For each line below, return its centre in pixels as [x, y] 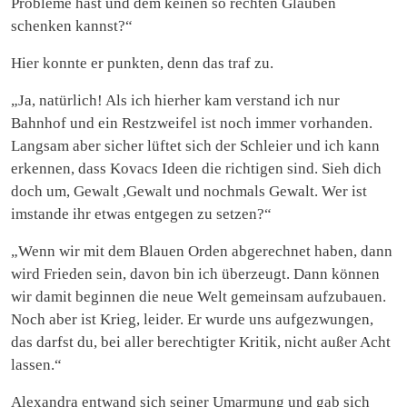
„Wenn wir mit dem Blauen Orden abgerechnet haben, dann [202, 251]
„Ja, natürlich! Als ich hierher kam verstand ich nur [175, 100]
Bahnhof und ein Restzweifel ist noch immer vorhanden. [192, 123]
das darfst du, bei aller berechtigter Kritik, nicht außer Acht [201, 342]
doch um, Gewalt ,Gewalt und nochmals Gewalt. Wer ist [189, 191]
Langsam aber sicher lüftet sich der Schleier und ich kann [195, 145]
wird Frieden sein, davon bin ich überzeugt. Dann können [195, 273]
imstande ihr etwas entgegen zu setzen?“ [141, 213]
